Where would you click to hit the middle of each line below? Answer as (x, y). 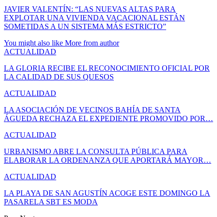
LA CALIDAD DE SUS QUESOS (59, 77)
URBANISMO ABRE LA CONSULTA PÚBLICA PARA (96, 151)
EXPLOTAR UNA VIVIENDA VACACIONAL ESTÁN (94, 17)
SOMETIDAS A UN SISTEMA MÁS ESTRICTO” (85, 26)
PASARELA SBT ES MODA (51, 201)
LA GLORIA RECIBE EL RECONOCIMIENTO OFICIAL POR (107, 68)
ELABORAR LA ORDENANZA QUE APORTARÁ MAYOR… (108, 160)
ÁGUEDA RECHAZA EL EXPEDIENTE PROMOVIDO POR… (108, 118)
